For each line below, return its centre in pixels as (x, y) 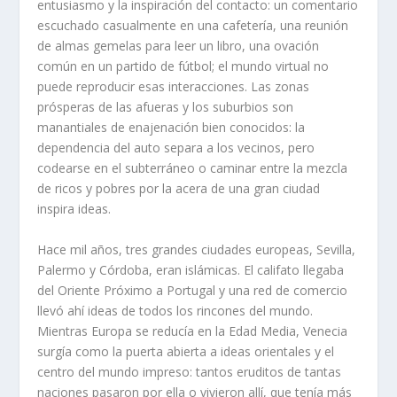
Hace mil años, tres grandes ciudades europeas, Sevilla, (197, 249)
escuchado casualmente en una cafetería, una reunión (193, 26)
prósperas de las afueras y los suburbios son (166, 107)
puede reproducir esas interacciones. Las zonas (174, 87)
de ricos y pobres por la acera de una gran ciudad (179, 189)
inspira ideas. (74, 209)
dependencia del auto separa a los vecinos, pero (176, 148)
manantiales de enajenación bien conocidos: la (171, 128)
